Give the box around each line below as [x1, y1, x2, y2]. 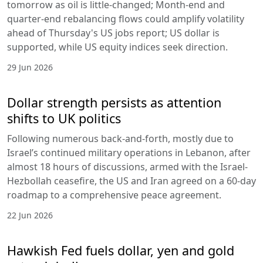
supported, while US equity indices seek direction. [7, 40, 228, 53]
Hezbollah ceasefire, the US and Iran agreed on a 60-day [7, 174, 256, 187]
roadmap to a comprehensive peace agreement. [7, 188, 221, 201]
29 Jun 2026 [7, 61, 53, 73]
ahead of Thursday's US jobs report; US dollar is [7, 26, 220, 39]
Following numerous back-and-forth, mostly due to [7, 131, 234, 145]
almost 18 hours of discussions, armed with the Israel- [7, 160, 248, 173]
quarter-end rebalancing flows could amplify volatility [7, 12, 244, 25]
